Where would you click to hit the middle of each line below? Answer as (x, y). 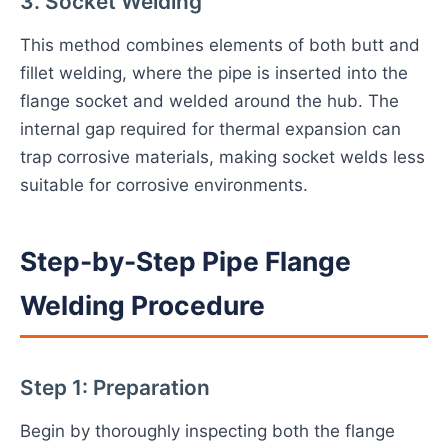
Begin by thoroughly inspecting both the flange (207, 431)
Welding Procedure (142, 305)
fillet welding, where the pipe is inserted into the (214, 73)
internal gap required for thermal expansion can (210, 129)
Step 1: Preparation (115, 387)
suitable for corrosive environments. (164, 185)
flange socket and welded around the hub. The (209, 101)
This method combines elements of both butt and (220, 45)
